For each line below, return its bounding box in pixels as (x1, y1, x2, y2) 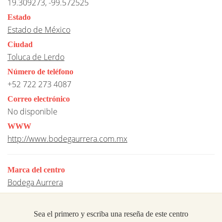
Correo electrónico (7, 94, 70, 103)
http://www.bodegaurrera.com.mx (7, 133, 127, 144)
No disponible (7, 106, 57, 117)
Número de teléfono (7, 67, 73, 76)
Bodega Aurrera (7, 176, 63, 188)
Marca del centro (7, 165, 65, 174)
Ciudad (7, 40, 33, 49)
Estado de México (7, 24, 70, 35)
